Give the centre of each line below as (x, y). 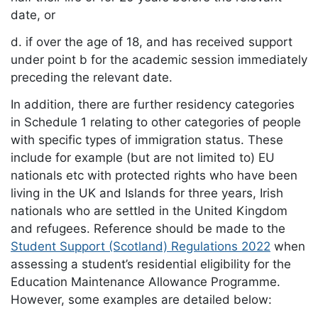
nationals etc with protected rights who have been (154, 175)
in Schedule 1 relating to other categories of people (156, 122)
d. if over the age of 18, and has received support (152, 42)
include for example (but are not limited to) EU (143, 157)
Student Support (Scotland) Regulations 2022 (141, 246)
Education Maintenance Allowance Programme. (146, 281)
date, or (33, 15)
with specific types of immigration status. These (147, 139)
